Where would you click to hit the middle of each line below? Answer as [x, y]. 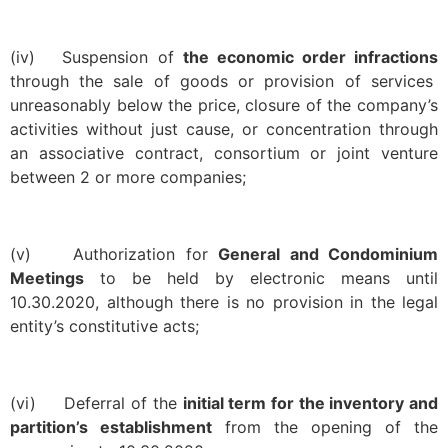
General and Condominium [328, 253]
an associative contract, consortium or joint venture [224, 153]
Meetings [47, 277]
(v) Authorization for [114, 253]
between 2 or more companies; [128, 177]
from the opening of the [331, 426]
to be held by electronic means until [261, 277]
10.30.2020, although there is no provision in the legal [224, 301]
